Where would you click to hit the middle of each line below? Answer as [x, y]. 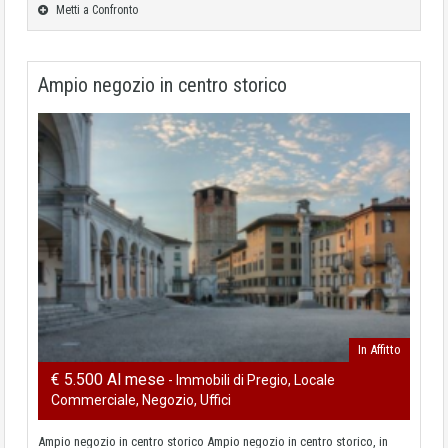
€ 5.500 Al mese [108, 379]
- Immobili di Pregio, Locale [250, 379]
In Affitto [379, 349]
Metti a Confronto [95, 10]
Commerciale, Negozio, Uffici [141, 399]
